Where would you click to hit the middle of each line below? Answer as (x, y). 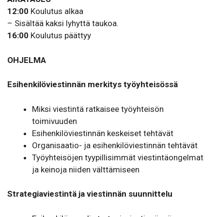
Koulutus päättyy (60, 36)
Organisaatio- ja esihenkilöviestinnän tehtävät (115, 145)
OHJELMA (27, 60)
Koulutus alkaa (56, 11)
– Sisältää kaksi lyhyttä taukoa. (63, 23)
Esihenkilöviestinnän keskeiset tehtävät (103, 133)
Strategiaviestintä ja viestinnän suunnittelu (90, 194)
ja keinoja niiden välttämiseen (86, 169)
